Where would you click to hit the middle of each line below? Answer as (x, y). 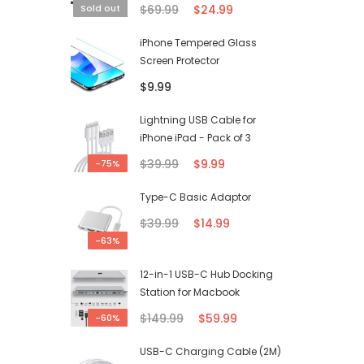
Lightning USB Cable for (198, 119)
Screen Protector (180, 60)
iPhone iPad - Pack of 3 (195, 137)
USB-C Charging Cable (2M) (210, 352)
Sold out (100, 9)
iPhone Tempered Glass (198, 42)
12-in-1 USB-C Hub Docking (206, 275)
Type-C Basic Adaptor (195, 197)
